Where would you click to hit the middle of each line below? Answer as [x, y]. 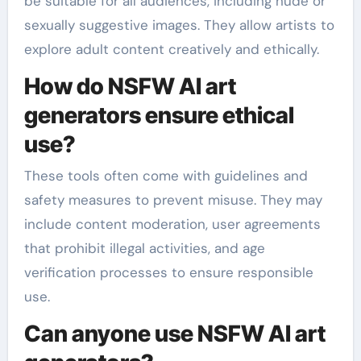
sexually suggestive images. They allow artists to [179, 25]
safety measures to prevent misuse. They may [173, 200]
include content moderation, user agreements [172, 224]
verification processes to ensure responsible [168, 272]
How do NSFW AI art [130, 86]
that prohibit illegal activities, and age [144, 248]
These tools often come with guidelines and [166, 176]
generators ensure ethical [159, 115]
